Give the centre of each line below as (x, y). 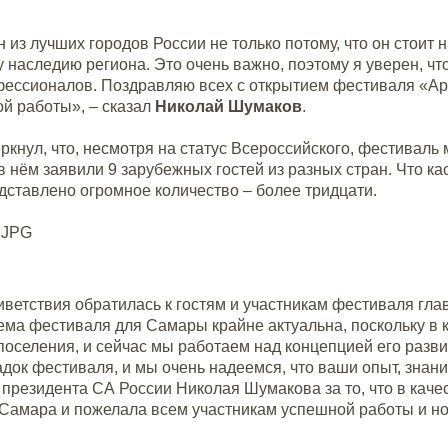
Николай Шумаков (229, 106)
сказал (129, 106)
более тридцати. (317, 190)
